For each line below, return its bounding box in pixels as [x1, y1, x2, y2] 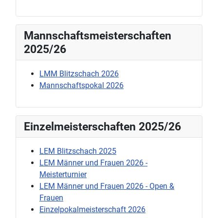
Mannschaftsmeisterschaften [24, 28, 171, 42]
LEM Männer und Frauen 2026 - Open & [39, 181, 174, 191]
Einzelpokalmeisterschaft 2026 [39, 204, 145, 214]
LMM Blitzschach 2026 [39, 69, 119, 78]
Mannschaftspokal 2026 [39, 80, 124, 90]
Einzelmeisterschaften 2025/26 [24, 119, 181, 133]
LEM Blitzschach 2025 [39, 146, 116, 156]
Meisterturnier [39, 169, 87, 179]
